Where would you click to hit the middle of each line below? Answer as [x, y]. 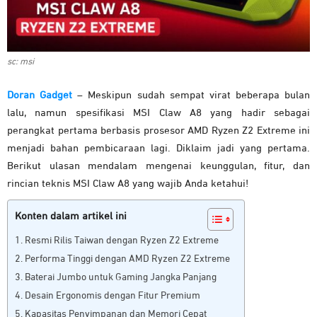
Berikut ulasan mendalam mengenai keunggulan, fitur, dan [158, 166]
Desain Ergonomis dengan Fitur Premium [112, 296]
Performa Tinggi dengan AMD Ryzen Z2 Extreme [127, 259]
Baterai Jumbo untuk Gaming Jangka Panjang [120, 278]
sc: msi [21, 62]
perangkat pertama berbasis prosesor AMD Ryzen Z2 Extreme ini [158, 131]
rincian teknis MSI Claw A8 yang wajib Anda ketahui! [128, 184]
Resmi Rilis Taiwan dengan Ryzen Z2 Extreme [121, 241]
